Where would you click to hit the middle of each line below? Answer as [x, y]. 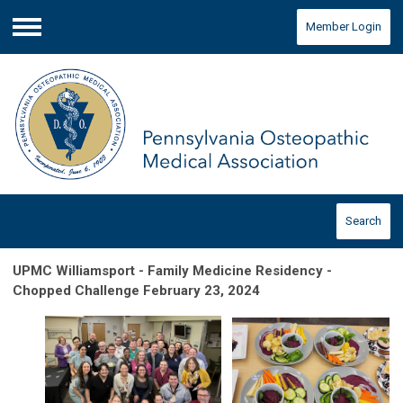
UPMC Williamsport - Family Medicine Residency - [172, 271]
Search [363, 221]
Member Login [344, 27]
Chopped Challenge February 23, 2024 [138, 291]
